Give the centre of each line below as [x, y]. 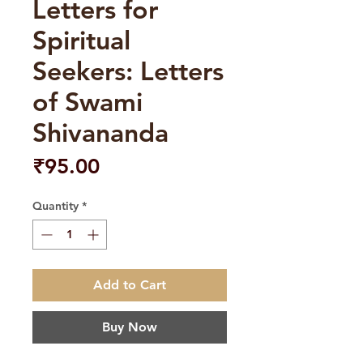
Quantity [56, 206]
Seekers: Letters [128, 71]
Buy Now [130, 327]
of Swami [88, 102]
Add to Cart [130, 285]
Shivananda [100, 132]
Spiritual [81, 40]
